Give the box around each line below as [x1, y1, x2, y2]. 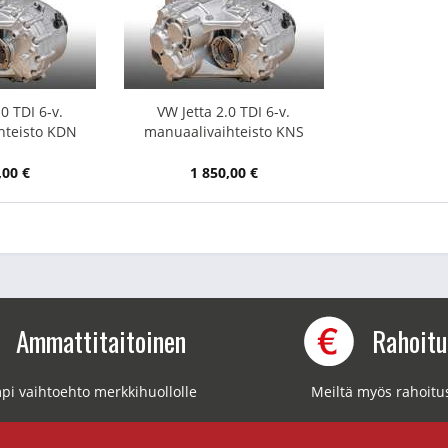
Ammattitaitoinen [15, 321, 186, 361]
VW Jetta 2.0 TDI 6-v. [157, 102, 291, 121]
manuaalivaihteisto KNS [143, 122, 304, 141]
